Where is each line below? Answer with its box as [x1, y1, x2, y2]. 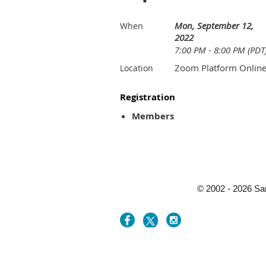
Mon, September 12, [175, 20, 254, 31]
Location [120, 62, 153, 74]
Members [132, 110, 174, 122]
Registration [120, 91, 175, 103]
